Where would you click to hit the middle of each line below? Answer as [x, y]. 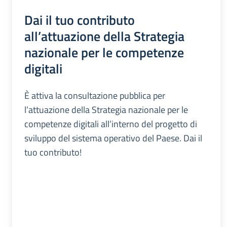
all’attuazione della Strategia [104, 36]
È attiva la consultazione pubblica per [95, 96]
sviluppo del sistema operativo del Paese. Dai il [113, 138]
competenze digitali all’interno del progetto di [111, 124]
